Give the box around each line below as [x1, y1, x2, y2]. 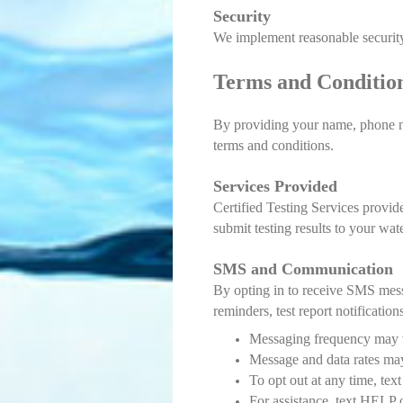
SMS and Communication [213, 259, 393, 278]
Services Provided [213, 176, 337, 195]
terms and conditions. [213, 137, 334, 153]
